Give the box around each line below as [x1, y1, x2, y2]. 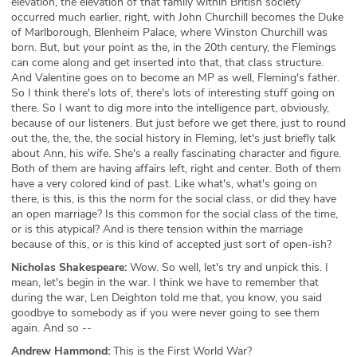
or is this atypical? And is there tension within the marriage [11, 222, 303, 237]
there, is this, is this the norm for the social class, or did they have [11, 191, 336, 206]
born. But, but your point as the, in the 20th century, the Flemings [11, 40, 336, 55]
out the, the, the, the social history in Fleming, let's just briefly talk [11, 131, 335, 146]
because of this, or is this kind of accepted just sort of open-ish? [11, 237, 331, 252]
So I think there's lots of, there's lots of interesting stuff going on [11, 85, 335, 100]
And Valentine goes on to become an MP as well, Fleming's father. [11, 70, 339, 85]
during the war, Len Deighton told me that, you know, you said [11, 290, 322, 305]
